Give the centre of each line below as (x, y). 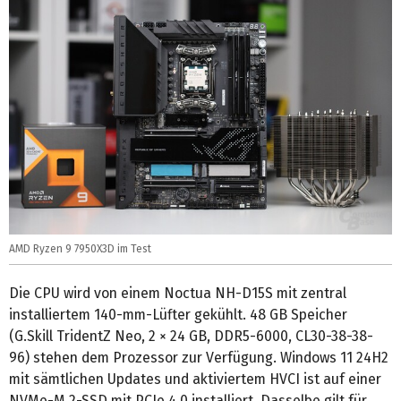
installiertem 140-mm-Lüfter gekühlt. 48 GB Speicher (178, 315)
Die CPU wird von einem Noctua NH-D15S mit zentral (178, 294)
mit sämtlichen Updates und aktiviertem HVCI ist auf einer (195, 380)
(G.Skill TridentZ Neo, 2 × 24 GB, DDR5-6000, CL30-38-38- (191, 337)
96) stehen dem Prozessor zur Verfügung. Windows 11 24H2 (199, 358)
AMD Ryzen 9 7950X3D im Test (80, 249)
